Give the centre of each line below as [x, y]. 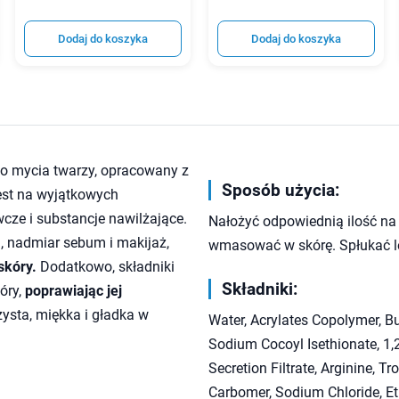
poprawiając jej [73, 291]
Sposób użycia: [281, 191]
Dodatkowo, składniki [106, 267]
